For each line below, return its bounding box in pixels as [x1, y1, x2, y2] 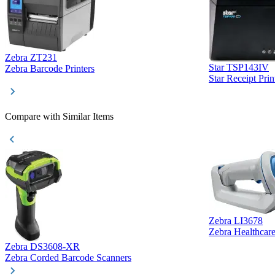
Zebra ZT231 [5, 52, 57, 63]
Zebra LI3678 [209, 215, 263, 227]
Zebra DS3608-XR [5, 241, 80, 252]
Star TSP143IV [209, 62, 269, 73]
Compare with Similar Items [5, 111, 114, 122]
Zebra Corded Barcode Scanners [5, 252, 131, 263]
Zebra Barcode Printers [5, 63, 95, 74]
